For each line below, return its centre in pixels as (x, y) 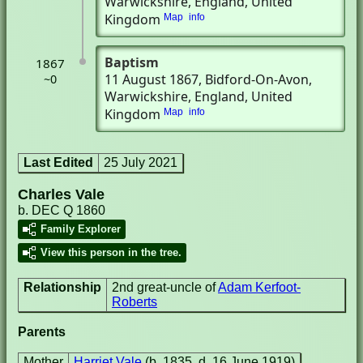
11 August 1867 (152, 79)
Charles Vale (61, 194)
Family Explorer (81, 229)
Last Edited (58, 162)
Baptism (132, 62)
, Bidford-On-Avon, (255, 79)
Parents (42, 332)
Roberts (135, 302)
